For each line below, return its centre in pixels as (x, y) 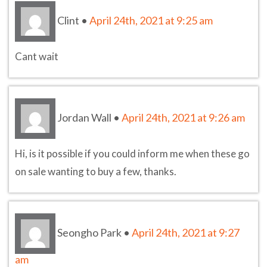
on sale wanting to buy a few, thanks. (96, 171)
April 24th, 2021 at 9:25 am (151, 20)
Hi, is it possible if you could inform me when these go (132, 153)
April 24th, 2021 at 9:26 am (183, 117)
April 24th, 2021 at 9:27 (186, 232)
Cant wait (37, 56)
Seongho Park (89, 232)
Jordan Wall (84, 117)
